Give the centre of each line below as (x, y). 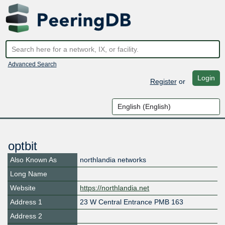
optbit (22, 146)
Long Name (29, 174)
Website (23, 188)
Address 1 (26, 202)
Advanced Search (32, 64)
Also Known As (33, 160)
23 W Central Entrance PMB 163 (132, 202)
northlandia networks (113, 160)
